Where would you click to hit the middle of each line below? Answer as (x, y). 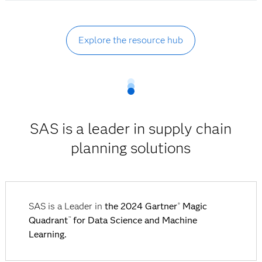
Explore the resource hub (131, 40)
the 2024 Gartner (141, 206)
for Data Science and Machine (134, 220)
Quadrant (48, 220)
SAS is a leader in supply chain (131, 129)
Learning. (47, 235)
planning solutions (131, 148)
